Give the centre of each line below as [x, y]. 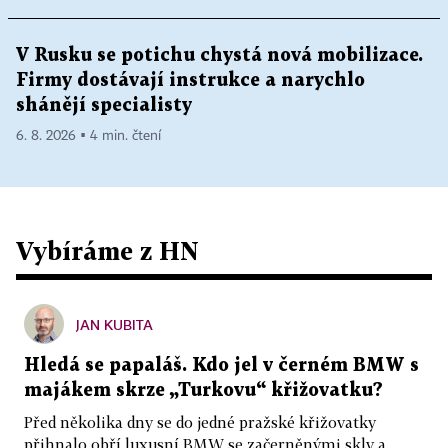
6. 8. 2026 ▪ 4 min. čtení [88, 136]
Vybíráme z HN [107, 250]
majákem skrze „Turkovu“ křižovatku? [203, 390]
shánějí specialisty [104, 105]
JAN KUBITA [114, 324]
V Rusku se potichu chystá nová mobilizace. [219, 55]
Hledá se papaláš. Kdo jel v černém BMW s [221, 365]
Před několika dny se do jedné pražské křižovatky [200, 422]
